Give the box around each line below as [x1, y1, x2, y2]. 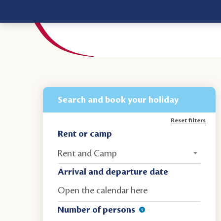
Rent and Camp [58, 148, 117, 158]
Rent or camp [58, 129, 112, 139]
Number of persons [58, 205, 136, 215]
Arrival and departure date [58, 167, 169, 177]
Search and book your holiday [58, 95, 179, 105]
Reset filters [171, 117, 206, 124]
